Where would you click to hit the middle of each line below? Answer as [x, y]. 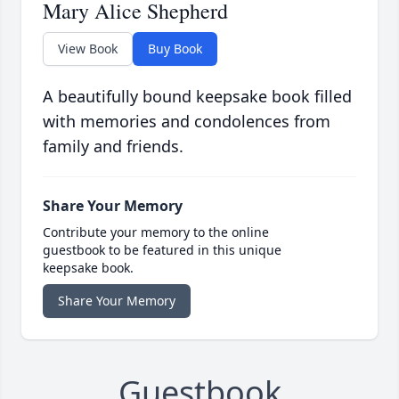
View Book [88, 48]
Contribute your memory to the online [156, 232]
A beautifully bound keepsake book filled [197, 96]
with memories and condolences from [187, 121]
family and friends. [113, 146]
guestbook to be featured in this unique [162, 249]
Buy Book [175, 48]
